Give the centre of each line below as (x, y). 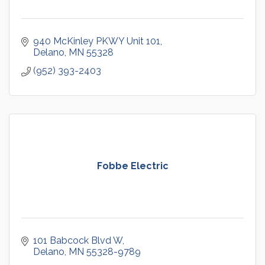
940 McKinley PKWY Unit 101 (97, 41)
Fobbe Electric (132, 166)
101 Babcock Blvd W (78, 240)
